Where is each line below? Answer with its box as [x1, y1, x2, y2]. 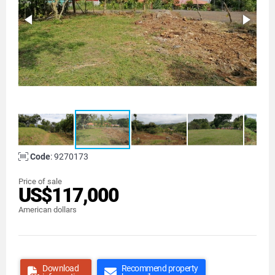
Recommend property [121, 263, 198, 273]
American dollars [18, 205, 77, 214]
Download [42, 263, 79, 273]
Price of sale [18, 177, 62, 186]
